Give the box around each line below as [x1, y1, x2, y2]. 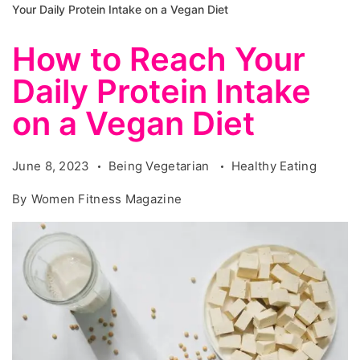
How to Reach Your [12, 39, 305, 79]
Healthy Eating [231, 158, 317, 174]
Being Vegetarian [108, 158, 213, 174]
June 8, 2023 [12, 158, 90, 174]
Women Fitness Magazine [31, 191, 182, 207]
